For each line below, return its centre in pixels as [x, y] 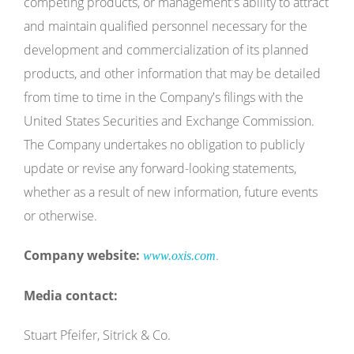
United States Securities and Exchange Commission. [169, 121]
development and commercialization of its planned [166, 50]
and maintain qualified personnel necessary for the [166, 26]
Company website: [82, 255]
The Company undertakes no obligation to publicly [164, 145]
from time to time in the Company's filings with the [164, 97]
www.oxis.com [179, 256]
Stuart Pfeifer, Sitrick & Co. [97, 335]
